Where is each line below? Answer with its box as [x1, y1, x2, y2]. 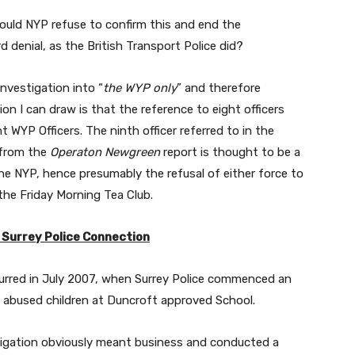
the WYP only [103, 81, 177, 96]
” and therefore [177, 81, 261, 96]
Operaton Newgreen [50, 145, 160, 160]
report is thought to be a [160, 145, 300, 160]
